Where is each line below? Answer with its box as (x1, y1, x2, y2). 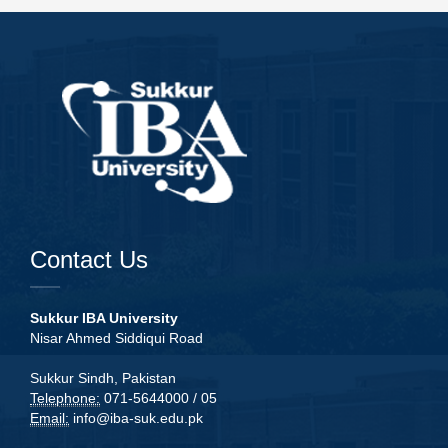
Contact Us (30, 245, 148, 273)
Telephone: (30, 389, 100, 406)
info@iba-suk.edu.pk (73, 409, 203, 426)
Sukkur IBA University (30, 309, 178, 326)
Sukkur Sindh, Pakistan (30, 369, 176, 386)
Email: (30, 409, 69, 426)
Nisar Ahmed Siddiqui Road (30, 329, 203, 346)
